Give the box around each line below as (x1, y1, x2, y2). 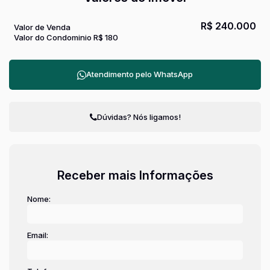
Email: (27, 230, 48, 240)
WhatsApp (154, 69, 193, 79)
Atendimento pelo (86, 69, 154, 79)
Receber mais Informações (57, 168, 213, 183)
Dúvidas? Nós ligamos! (96, 111, 181, 122)
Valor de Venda (14, 22, 71, 32)
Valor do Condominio (14, 33, 92, 42)
